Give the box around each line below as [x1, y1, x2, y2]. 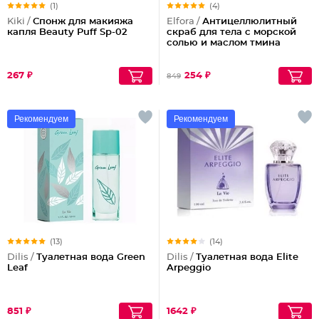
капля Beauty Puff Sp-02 [7, 27, 127, 37]
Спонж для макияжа [33, 16, 133, 26]
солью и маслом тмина [167, 38, 281, 48]
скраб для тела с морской [167, 27, 296, 37]
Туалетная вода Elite [196, 252, 298, 262]
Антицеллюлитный [202, 16, 297, 26]
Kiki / [7, 16, 33, 26]
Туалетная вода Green [36, 252, 145, 262]
